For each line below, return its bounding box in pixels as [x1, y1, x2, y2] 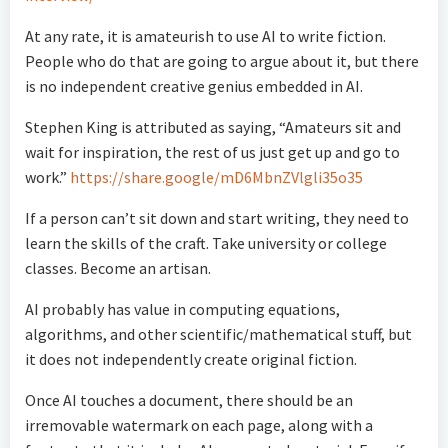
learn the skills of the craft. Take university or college [25, 233, 387, 254]
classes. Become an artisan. [25, 258, 211, 279]
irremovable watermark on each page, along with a [25, 415, 373, 436]
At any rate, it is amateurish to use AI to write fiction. [25, 26, 386, 47]
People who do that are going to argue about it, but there [25, 51, 419, 72]
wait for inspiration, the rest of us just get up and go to [25, 142, 400, 163]
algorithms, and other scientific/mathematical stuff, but [25, 324, 412, 345]
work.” [25, 167, 70, 188]
